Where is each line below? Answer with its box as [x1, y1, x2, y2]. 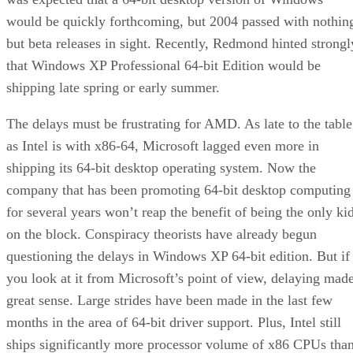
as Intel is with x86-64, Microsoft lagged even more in [6, 137, 319, 154]
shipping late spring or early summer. [6, 79, 220, 95]
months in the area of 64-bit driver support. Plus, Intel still [6, 314, 341, 330]
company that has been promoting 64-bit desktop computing [6, 181, 351, 198]
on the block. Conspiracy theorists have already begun [6, 225, 317, 242]
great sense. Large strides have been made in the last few [6, 292, 333, 308]
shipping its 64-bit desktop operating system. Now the [6, 159, 316, 176]
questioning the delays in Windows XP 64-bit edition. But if [6, 247, 350, 264]
